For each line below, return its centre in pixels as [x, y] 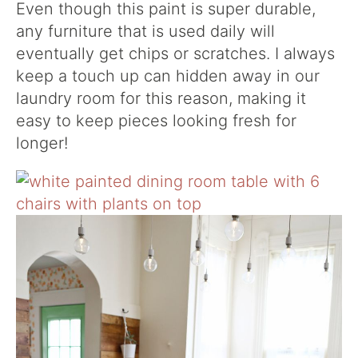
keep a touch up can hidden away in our [168, 76]
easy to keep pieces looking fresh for [156, 120]
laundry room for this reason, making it [161, 98]
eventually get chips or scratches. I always [175, 53]
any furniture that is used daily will [145, 31]
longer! [44, 143]
